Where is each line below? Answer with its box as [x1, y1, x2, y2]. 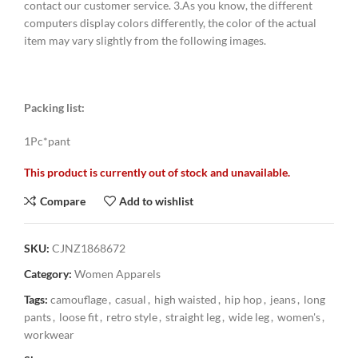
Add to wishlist [119, 193, 194, 208]
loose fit [59, 310, 98, 324]
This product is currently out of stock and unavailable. [24, 165, 290, 180]
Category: [24, 267, 72, 281]
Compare [39, 193, 86, 208]
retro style [106, 310, 157, 324]
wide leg [229, 310, 269, 324]
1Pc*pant [24, 134, 70, 149]
